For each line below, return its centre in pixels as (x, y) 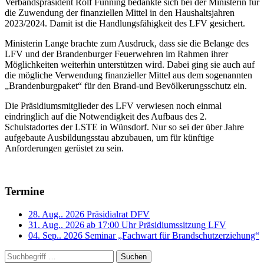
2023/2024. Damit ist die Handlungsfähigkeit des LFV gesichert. (125, 24)
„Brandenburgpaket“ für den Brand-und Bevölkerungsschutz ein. (126, 86)
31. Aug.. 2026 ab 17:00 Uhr (82, 225)
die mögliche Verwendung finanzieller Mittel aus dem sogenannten (128, 75)
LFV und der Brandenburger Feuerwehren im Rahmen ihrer (116, 54)
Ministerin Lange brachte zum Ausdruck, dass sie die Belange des (127, 44)
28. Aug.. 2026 (56, 214)
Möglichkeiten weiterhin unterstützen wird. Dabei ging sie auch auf (130, 65)
